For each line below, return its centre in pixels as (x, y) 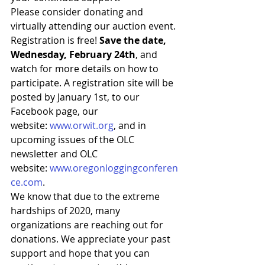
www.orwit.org (82, 125)
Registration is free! (55, 40)
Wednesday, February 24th (73, 54)
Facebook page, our (56, 111)
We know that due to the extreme (86, 196)
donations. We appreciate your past (92, 239)
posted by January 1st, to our (76, 97)
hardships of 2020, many (67, 210)
